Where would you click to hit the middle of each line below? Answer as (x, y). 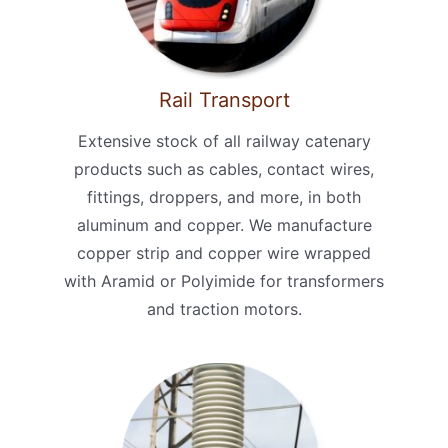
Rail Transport (224, 99)
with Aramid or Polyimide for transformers (224, 280)
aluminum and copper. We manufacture (224, 224)
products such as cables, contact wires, (224, 168)
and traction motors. (224, 308)
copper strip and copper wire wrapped (224, 252)
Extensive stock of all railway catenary (224, 140)
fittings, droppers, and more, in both (224, 196)
